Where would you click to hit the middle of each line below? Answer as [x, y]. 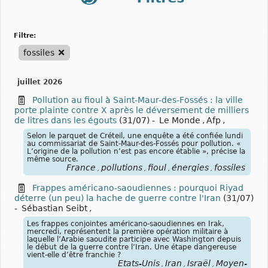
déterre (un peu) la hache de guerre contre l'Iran [119, 198]
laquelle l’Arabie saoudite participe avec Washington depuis [134, 240]
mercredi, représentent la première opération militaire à [127, 232]
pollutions [122, 168]
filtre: [27, 35]
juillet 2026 [40, 82]
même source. [53, 159]
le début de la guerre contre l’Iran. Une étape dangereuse [132, 247]
